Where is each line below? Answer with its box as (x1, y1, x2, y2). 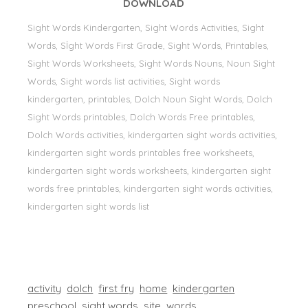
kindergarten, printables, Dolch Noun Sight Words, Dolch (27, 93, 273, 105)
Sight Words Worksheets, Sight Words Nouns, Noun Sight (27, 58, 276, 69)
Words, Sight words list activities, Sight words (27, 76, 221, 87)
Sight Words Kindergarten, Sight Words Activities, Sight (27, 22, 265, 34)
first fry (98, 282, 135, 296)
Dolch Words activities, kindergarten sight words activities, (27, 129, 278, 141)
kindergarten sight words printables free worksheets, (27, 147, 255, 159)
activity (27, 282, 62, 296)
